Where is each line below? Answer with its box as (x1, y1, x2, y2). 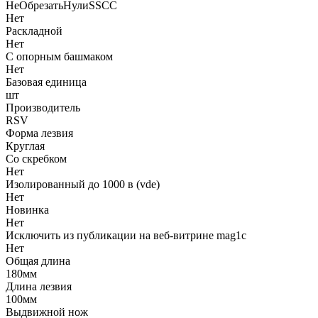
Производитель (6, 101, 80, 114)
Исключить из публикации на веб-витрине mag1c (6, 229, 246, 241)
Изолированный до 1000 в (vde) (6, 177, 160, 190)
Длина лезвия (6, 280, 72, 292)
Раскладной (6, 24, 62, 37)
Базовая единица (6, 75, 87, 88)
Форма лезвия (6, 126, 73, 139)
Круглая (6, 139, 45, 152)
